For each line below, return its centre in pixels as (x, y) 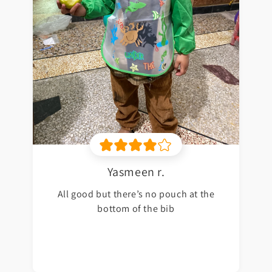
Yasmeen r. (136, 172)
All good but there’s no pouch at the (136, 194)
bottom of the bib (136, 209)
